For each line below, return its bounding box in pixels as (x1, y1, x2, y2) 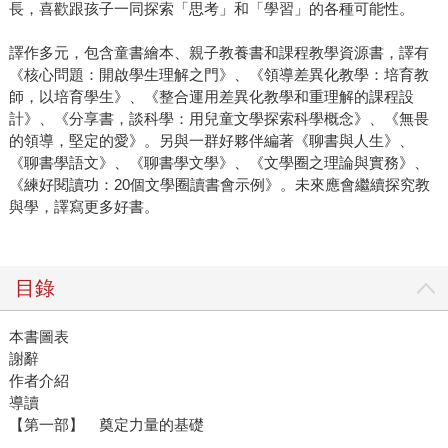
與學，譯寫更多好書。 (8, 198, 159, 216)
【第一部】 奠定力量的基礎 (8, 416, 204, 434)
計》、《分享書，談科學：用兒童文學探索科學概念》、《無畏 (8, 110, 429, 128)
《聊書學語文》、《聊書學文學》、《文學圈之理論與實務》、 (8, 154, 429, 172)
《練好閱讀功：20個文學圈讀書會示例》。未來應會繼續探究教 (8, 176, 430, 194)
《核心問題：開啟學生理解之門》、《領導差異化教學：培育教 (8, 66, 429, 84)
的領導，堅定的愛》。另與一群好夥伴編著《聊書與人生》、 (8, 132, 414, 150)
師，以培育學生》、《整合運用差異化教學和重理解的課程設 (8, 88, 414, 106)
